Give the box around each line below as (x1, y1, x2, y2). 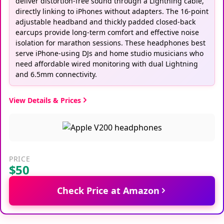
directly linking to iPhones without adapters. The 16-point (15, 6, 208, 16)
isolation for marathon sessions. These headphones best (15, 37, 205, 47)
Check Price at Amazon (56, 184, 159, 196)
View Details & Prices (9, 95, 81, 105)
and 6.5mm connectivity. (15, 69, 97, 79)
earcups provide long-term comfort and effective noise (15, 27, 199, 37)
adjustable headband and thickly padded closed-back (15, 16, 195, 26)
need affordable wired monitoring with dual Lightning (15, 58, 198, 68)
